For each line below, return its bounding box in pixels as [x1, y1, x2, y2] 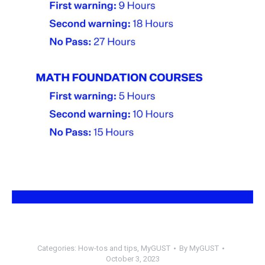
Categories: [37, 244, 78, 253]
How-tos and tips [78, 244, 137, 253]
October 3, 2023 [105, 254, 160, 264]
